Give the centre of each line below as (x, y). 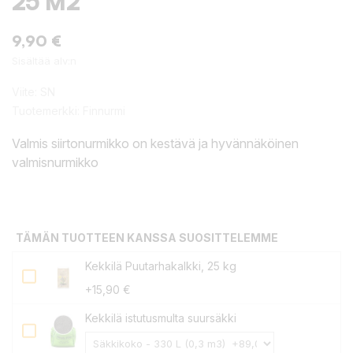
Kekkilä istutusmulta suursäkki (161, 318)
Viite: (24, 92)
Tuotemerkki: (46, 111)
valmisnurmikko (55, 162)
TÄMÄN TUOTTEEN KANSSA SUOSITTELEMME (147, 238)
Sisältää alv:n (44, 61)
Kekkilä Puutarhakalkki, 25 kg (161, 266)
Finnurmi (104, 111)
